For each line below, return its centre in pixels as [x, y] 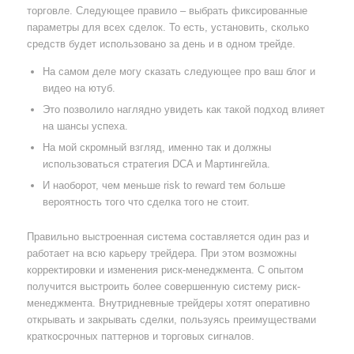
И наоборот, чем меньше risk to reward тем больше [164, 185]
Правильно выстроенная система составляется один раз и [168, 236]
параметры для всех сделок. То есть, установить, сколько [168, 27]
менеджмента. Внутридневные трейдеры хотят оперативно [168, 303]
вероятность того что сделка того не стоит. [146, 201]
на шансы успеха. [85, 126]
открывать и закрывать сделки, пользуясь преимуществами [171, 319]
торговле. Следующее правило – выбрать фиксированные [167, 10]
